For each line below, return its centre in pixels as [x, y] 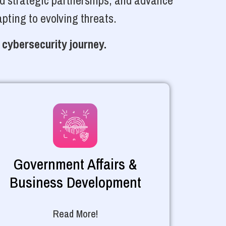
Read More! [75, 213]
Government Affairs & [75, 164]
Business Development [75, 182]
